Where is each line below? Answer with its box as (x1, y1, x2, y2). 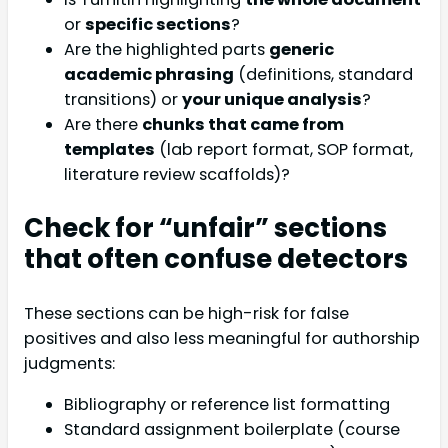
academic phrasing (64, 63, 234, 87)
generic (269, 38, 334, 62)
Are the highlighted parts (64, 38, 269, 62)
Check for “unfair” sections (24, 210, 387, 247)
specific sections (85, 13, 231, 37)
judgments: (24, 352, 115, 376)
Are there (64, 113, 142, 137)
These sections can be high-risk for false (24, 302, 349, 326)
